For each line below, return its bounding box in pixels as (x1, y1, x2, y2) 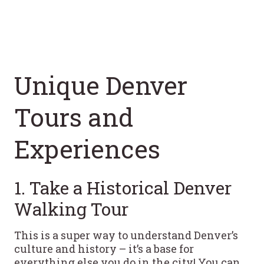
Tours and (14, 100, 133, 133)
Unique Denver (14, 68, 187, 101)
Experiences (14, 132, 160, 165)
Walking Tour (14, 197, 128, 220)
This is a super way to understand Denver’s (14, 227, 238, 242)
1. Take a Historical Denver (14, 176, 232, 199)
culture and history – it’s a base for (14, 241, 194, 256)
